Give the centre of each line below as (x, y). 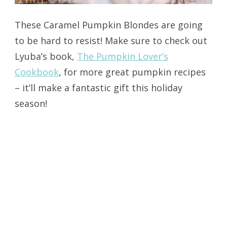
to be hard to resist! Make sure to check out (111, 40)
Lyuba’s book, (46, 56)
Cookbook (36, 72)
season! (31, 103)
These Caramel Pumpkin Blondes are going (108, 25)
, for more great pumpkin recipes (132, 72)
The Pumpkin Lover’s (122, 56)
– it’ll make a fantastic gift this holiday (98, 87)
